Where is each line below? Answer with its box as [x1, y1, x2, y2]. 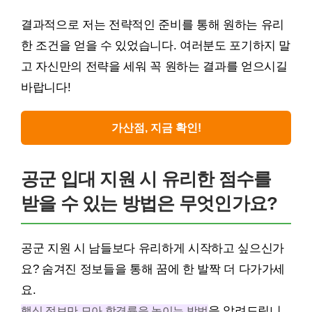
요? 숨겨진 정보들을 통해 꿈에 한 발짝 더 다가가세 [21, 263, 286, 276]
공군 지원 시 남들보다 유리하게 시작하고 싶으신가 [21, 242, 284, 255]
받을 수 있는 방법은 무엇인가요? [21, 194, 278, 213]
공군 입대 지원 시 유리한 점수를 [21, 169, 272, 189]
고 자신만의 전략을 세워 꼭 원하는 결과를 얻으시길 [21, 60, 288, 73]
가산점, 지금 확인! [111, 122, 201, 134]
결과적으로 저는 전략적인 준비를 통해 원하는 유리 [21, 18, 284, 31]
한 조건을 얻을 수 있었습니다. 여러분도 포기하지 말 [21, 39, 291, 52]
